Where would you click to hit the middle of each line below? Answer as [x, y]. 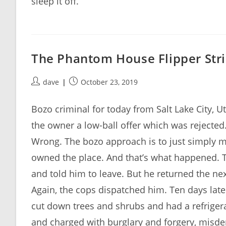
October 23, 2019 [109, 82]
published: [87, 92]
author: [43, 92]
